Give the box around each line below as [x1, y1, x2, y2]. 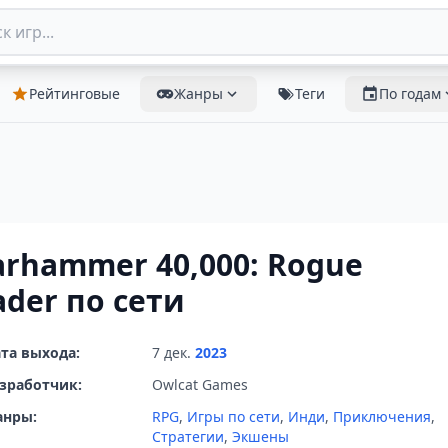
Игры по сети [187, 407, 280, 426]
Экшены [232, 427, 289, 446]
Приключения [333, 407, 431, 426]
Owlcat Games [152, 375, 248, 394]
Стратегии [152, 427, 224, 446]
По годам [379, 84, 441, 103]
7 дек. [152, 343, 195, 362]
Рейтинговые [29, 84, 120, 103]
